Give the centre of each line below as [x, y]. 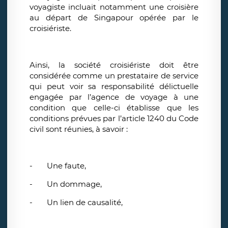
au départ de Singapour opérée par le [114, 18]
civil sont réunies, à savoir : [80, 129]
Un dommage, [74, 184]
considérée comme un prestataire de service [114, 76]
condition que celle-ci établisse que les [114, 108]
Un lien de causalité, [85, 203]
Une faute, [66, 166]
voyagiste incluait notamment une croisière [114, 7]
